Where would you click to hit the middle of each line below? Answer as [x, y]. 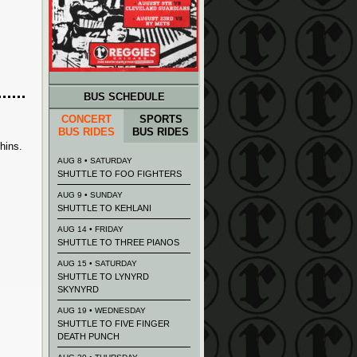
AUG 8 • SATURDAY [95, 161]
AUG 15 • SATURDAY [97, 263]
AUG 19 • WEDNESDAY [102, 310]
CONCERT [86, 119]
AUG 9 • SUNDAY [90, 195]
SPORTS [161, 119]
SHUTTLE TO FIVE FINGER [114, 324]
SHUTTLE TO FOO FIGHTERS [120, 174]
